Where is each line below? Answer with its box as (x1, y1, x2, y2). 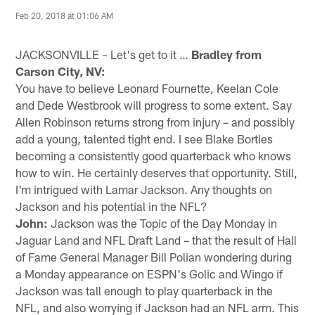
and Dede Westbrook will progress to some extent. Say (15, 97, 292, 112)
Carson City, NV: (15, 63, 106, 78)
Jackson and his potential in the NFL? (15, 198, 208, 213)
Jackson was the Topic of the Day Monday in (48, 215, 278, 230)
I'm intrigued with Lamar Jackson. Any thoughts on (15, 181, 273, 196)
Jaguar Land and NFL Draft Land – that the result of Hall (15, 232, 297, 247)
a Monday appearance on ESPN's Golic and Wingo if (15, 266, 283, 281)
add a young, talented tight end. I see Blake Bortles (15, 131, 274, 146)
